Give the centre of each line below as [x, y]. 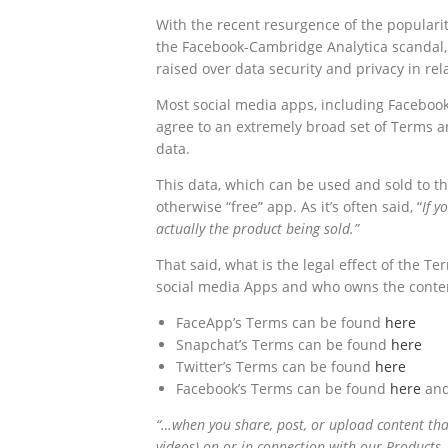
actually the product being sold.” [257, 228]
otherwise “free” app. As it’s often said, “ [289, 206]
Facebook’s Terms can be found [283, 388]
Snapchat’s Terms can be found [283, 344]
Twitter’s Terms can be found [275, 366]
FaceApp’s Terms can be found [280, 322]
